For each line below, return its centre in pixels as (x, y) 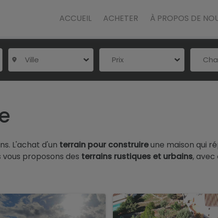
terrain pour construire (104, 145)
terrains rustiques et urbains (137, 156)
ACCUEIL (75, 18)
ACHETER (121, 18)
